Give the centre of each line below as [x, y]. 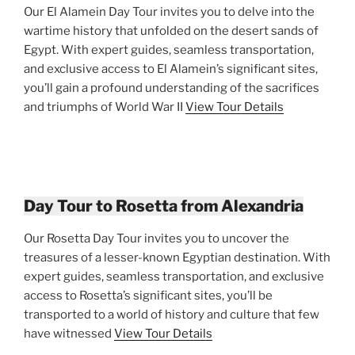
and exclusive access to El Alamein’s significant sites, [171, 69]
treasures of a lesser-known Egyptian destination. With [177, 257]
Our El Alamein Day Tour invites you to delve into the [169, 11]
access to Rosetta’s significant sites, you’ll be [148, 295]
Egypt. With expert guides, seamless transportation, [169, 50]
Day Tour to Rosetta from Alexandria [164, 206]
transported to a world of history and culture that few [172, 314]
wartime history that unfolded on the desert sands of [171, 31]
